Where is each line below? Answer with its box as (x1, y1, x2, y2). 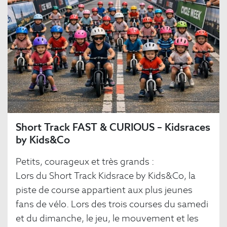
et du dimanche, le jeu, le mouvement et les (16, 212, 199, 224)
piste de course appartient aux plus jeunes (16, 184, 193, 196)
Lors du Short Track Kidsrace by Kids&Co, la (16, 170, 196, 182)
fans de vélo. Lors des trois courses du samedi (16, 198, 208, 210)
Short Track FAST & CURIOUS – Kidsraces (16, 121, 210, 134)
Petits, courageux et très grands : (16, 156, 154, 168)
